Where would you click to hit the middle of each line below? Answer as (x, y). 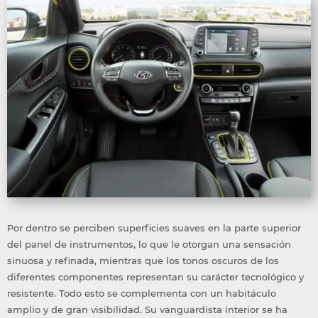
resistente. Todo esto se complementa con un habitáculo (142, 294)
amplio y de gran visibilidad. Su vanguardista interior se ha (147, 310)
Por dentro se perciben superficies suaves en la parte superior (154, 228)
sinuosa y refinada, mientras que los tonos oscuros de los (143, 261)
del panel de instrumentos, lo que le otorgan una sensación (149, 245)
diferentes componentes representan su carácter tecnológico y (155, 277)
